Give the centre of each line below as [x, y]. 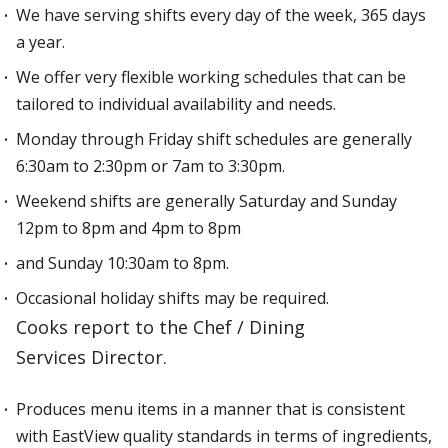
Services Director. [91, 357]
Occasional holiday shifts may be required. [172, 298]
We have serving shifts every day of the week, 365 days [221, 15]
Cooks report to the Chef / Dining [160, 327]
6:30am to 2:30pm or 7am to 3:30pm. [150, 166]
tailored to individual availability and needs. [176, 104]
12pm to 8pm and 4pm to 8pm [128, 228]
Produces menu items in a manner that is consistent [210, 409]
